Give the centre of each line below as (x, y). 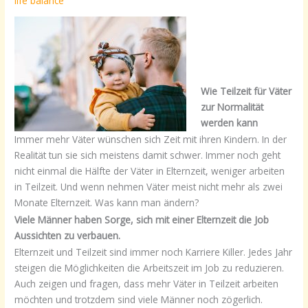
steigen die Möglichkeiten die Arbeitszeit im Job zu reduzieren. (150, 268)
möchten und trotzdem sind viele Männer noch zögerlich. (139, 300)
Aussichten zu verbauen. (68, 235)
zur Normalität (232, 107)
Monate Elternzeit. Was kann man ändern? (107, 203)
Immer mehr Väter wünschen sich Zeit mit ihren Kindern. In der (151, 140)
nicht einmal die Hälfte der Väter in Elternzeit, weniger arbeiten (150, 171)
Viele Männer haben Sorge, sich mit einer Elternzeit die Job (142, 219)
